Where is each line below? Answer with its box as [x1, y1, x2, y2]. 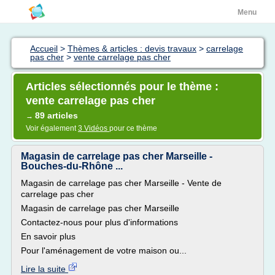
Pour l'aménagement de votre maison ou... [21, 246, 187, 255]
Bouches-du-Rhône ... [21, 161, 123, 171]
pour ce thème [109, 124, 157, 133]
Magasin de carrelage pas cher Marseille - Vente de [21, 178, 222, 188]
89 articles [35, 110, 78, 120]
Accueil [30, 44, 58, 53]
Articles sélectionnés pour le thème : [26, 80, 219, 93]
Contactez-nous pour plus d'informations [21, 217, 178, 227]
